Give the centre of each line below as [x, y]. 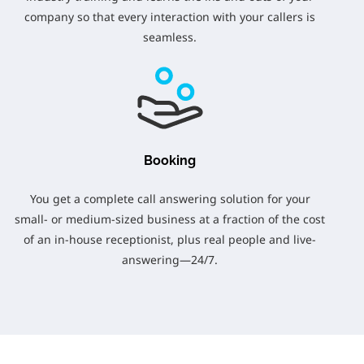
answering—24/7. [170, 260]
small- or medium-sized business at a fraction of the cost [170, 219]
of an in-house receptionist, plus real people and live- [170, 239]
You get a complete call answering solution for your [170, 199]
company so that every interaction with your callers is [170, 17]
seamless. [170, 37]
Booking [170, 160]
